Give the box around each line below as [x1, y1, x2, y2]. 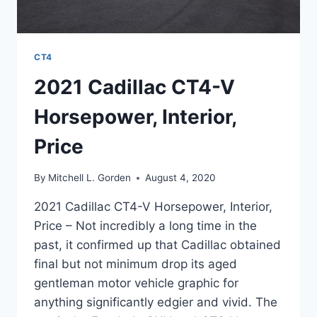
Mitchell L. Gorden [48, 172, 132, 184]
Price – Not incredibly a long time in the [34, 219, 257, 234]
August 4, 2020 [145, 172, 217, 184]
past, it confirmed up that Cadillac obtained [34, 238, 281, 253]
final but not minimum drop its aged [34, 257, 237, 272]
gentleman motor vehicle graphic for [34, 276, 238, 291]
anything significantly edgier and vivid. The [34, 295, 277, 310]
